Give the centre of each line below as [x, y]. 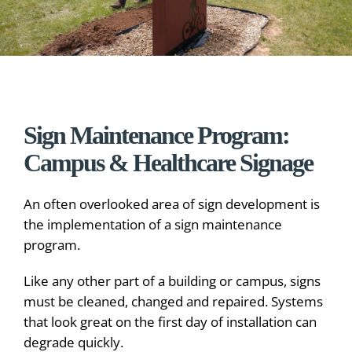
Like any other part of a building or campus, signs [172, 280]
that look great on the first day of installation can [170, 321]
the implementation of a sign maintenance [153, 224]
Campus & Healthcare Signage [168, 163]
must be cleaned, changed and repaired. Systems [173, 301]
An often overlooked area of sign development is [172, 203]
